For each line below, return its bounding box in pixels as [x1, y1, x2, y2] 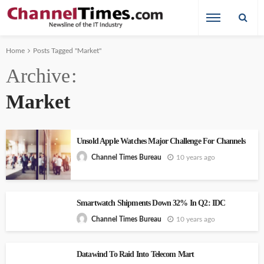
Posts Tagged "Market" [33, 47, 101, 54]
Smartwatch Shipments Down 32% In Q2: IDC [77, 199, 226, 207]
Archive [6, 65, 70, 87]
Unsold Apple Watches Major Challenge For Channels [77, 137, 245, 146]
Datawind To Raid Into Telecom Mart [77, 250, 194, 259]
